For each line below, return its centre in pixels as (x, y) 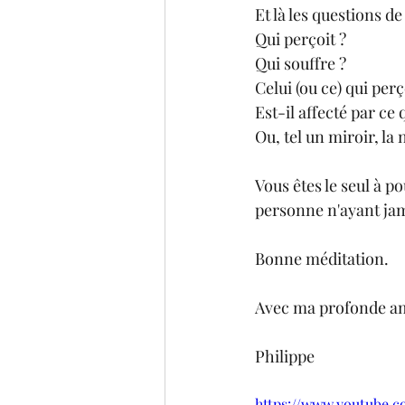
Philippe (285, 356)
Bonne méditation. (322, 259)
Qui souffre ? (301, 63)
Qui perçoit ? (301, 39)
